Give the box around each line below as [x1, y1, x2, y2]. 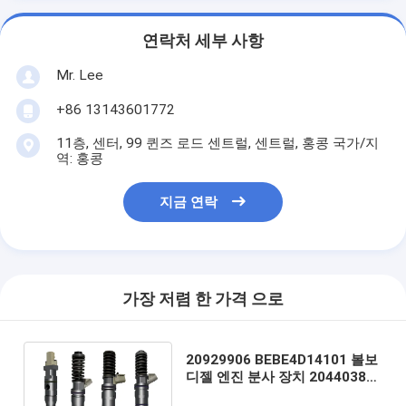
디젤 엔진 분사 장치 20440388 [186, 368, 375, 385]
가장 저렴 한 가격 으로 [122, 290, 284, 309]
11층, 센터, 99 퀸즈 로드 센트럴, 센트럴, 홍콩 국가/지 [55, 134, 379, 151]
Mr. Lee [55, 66, 103, 83]
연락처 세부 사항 [142, 32, 264, 51]
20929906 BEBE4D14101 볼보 [186, 351, 379, 368]
